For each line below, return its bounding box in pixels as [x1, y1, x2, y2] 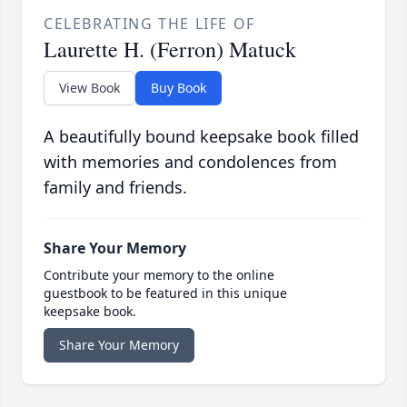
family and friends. [44, 176, 187, 199]
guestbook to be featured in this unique [44, 284, 287, 303]
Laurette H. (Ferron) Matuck [44, 35, 296, 65]
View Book [59, 79, 120, 97]
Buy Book [151, 79, 206, 97]
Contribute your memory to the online [44, 266, 274, 284]
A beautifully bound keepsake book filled [44, 125, 359, 148]
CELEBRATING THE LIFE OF [44, 14, 255, 35]
